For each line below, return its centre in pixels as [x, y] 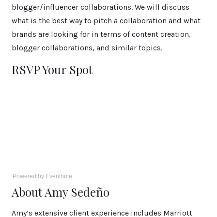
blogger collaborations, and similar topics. [87, 48]
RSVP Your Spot [52, 70]
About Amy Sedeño [61, 192]
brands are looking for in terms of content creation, [101, 34]
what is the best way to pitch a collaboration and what [106, 21]
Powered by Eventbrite [42, 177]
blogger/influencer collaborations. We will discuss [101, 7]
